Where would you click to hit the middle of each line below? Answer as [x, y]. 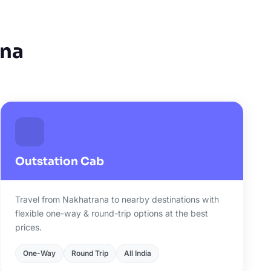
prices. [28, 227]
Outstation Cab [59, 161]
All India [137, 253]
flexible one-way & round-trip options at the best [111, 213]
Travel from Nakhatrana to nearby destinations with [117, 199]
